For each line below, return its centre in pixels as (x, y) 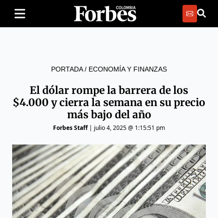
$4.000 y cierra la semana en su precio (109, 102)
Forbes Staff (70, 128)
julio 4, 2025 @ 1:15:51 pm (129, 128)
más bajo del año (109, 115)
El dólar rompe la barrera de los (109, 90)
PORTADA (67, 69)
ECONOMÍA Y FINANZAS (128, 69)
